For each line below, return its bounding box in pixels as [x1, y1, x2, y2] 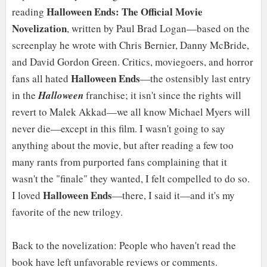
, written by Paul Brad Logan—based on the [66, 21, 250, 36]
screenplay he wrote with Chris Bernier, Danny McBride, [11, 38, 249, 52]
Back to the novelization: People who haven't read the [11, 238, 236, 253]
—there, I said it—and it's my [111, 188, 235, 203]
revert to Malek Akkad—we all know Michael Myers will [11, 105, 250, 119]
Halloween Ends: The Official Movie [44, 4, 203, 20]
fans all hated [11, 72, 71, 86]
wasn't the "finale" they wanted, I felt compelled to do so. [11, 172, 250, 186]
